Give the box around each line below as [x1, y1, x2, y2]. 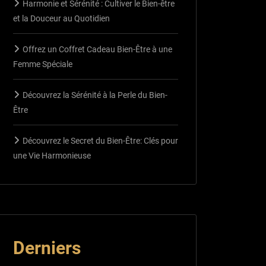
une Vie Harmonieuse [13, 150, 91, 160]
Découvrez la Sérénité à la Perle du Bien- [23, 90, 167, 100]
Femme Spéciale [13, 59, 72, 69]
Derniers [13, 237, 81, 258]
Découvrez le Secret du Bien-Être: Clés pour [23, 135, 178, 145]
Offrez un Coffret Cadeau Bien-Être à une [23, 44, 172, 54]
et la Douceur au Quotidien [13, 13, 110, 23]
